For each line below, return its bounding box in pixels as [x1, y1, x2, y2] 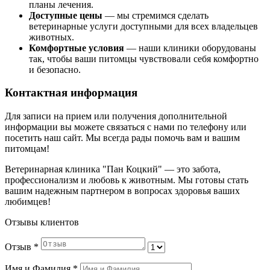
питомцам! [5, 143, 49, 154]
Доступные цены [29, 10, 102, 20]
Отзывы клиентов [5, 217, 79, 228]
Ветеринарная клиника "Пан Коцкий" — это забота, [5, 164, 221, 175]
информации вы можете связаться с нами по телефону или [5, 122, 246, 133]
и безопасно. [29, 64, 81, 75]
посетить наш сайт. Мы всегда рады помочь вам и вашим [5, 133, 240, 143]
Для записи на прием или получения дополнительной [5, 111, 227, 122]
